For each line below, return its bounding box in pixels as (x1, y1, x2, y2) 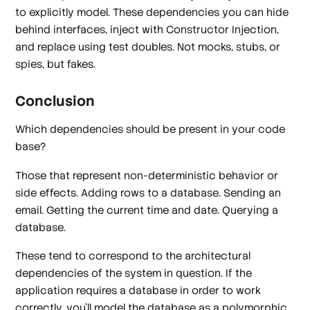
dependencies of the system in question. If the (15, 266, 253, 280)
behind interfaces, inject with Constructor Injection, (15, 22, 280, 36)
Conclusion (15, 92, 95, 111)
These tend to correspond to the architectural (15, 249, 251, 262)
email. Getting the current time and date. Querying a (15, 203, 279, 217)
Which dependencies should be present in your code (15, 122, 286, 136)
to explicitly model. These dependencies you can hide (15, 5, 289, 19)
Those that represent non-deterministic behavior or (15, 168, 279, 182)
